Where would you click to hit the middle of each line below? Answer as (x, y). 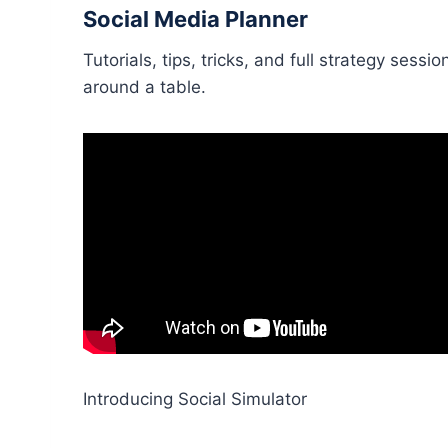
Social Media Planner (195, 19)
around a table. (144, 87)
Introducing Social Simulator (195, 398)
